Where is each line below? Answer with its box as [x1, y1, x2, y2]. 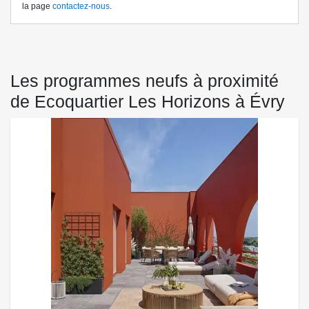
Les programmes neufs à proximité [10, 71, 279, 91]
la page [22, 1, 52, 12]
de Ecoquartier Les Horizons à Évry [10, 92, 285, 112]
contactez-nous [52, 1, 110, 12]
